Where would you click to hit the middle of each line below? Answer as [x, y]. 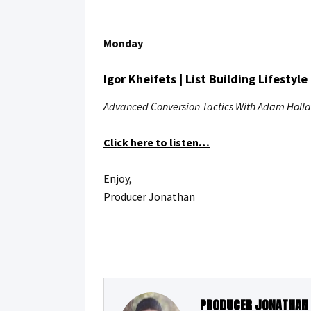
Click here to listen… [157, 142]
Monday [123, 43]
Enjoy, [118, 178]
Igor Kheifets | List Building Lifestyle [205, 79]
